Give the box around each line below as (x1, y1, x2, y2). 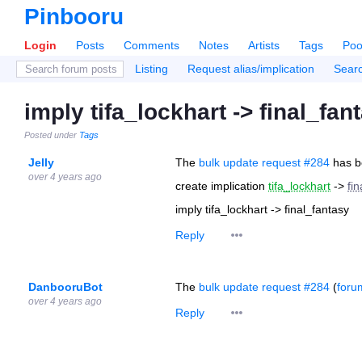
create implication (175, 179, 268, 192)
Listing (135, 62, 168, 75)
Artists (248, 39, 280, 52)
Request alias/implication (187, 62, 314, 75)
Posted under (24, 130, 79, 140)
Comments (124, 39, 179, 52)
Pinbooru (24, 4, 124, 29)
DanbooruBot (28, 280, 103, 293)
